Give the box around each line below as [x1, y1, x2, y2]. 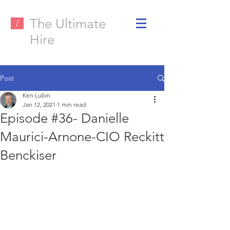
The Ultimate [30, 16, 106, 32]
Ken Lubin [23, 91, 50, 99]
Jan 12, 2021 [23, 101, 55, 108]
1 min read [57, 101, 86, 108]
